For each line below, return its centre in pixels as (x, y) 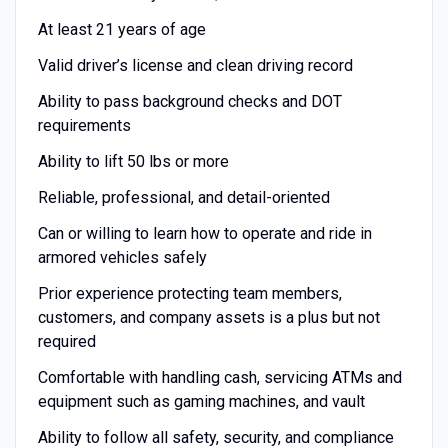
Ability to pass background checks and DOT (189, 101)
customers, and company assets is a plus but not (208, 317)
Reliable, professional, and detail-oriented (183, 197)
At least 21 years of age (121, 29)
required (66, 341)
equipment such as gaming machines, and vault (201, 401)
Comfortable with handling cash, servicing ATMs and (219, 377)
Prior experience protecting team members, (189, 293)
